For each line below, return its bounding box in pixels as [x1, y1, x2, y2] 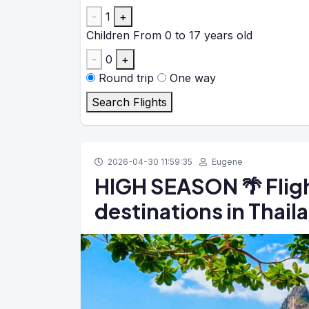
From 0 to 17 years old [133, 28, 252, 42]
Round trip [99, 71, 154, 85]
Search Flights [92, 95, 167, 109]
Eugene [210, 157, 243, 167]
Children [86, 28, 130, 42]
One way [170, 71, 216, 85]
